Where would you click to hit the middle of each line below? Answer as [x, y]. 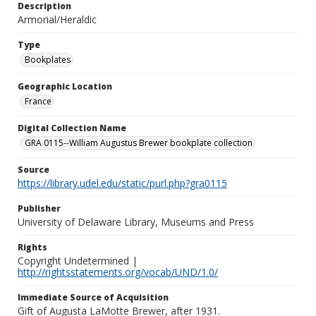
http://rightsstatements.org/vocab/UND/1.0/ [118, 272]
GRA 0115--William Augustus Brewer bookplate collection [139, 143]
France [38, 101]
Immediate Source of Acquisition [93, 297]
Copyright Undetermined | [78, 261]
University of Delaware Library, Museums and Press [136, 222]
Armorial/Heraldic [57, 19]
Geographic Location [65, 86]
